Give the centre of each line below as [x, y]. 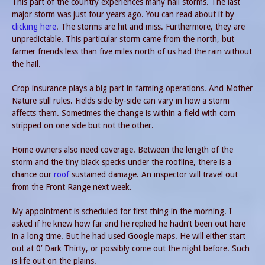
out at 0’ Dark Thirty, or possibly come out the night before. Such [131, 249]
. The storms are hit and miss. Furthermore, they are [151, 27]
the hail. [26, 64]
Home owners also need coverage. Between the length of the [122, 150]
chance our [33, 175]
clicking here [34, 27]
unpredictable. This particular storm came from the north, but [123, 39]
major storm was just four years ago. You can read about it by [123, 14]
